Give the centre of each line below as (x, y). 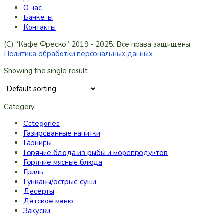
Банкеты (38, 17)
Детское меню (48, 201)
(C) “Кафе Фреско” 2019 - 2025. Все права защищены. (98, 44)
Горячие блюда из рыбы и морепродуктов (95, 153)
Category (19, 107)
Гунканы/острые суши (60, 182)
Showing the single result (46, 71)
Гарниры (38, 143)
